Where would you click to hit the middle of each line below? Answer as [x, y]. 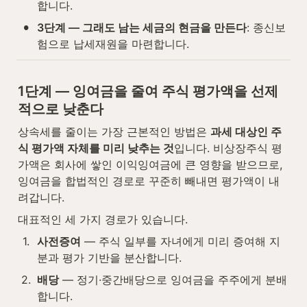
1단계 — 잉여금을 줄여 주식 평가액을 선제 [148, 91]
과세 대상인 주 [246, 132]
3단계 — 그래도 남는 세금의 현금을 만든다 [142, 27]
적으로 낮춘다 [61, 109]
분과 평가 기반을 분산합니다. [109, 258]
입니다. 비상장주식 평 [228, 148]
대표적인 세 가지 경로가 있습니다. [103, 220]
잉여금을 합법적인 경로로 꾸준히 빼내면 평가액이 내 [149, 181]
